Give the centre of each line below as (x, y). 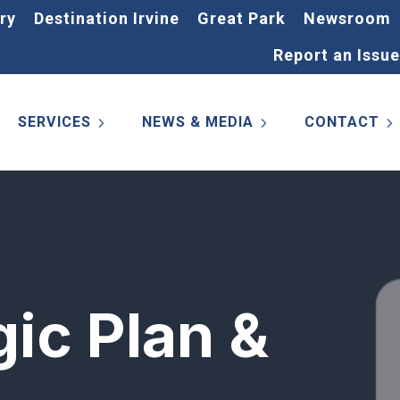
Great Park (242, 18)
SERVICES (54, 122)
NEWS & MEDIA (198, 122)
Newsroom (347, 18)
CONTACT (342, 122)
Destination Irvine (107, 18)
